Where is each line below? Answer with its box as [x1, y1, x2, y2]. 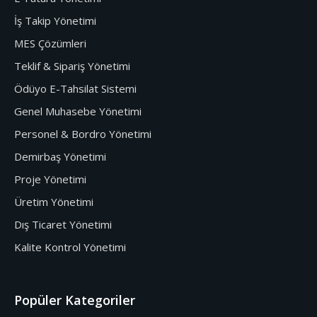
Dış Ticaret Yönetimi [14, 217, 112, 231]
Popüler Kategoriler [14, 291, 135, 309]
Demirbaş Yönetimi [14, 149, 106, 163]
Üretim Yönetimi [14, 194, 93, 209]
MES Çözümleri [14, 35, 86, 50]
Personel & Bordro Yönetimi [14, 126, 151, 141]
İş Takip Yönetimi [14, 13, 96, 28]
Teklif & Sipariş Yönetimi [14, 58, 130, 73]
